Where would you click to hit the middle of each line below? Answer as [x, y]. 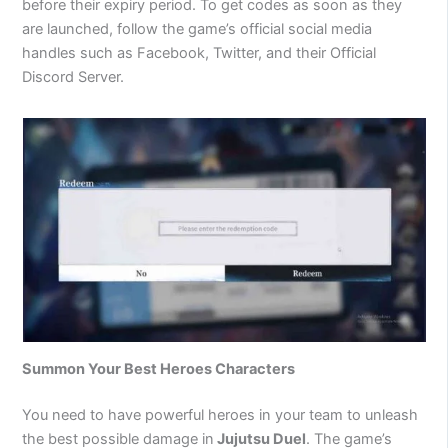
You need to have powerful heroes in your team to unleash [220, 414]
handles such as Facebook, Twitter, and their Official [199, 52]
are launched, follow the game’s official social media [197, 28]
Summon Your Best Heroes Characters [159, 368]
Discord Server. [73, 76]
